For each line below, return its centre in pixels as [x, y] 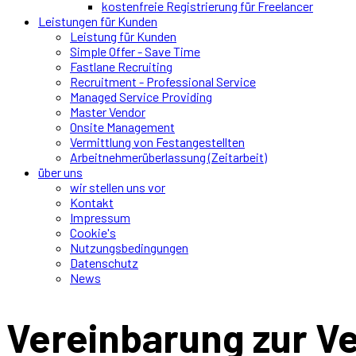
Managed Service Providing [141, 97]
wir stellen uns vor [118, 188]
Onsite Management [122, 127]
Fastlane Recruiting [121, 67]
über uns [60, 172]
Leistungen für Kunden [98, 21]
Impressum [100, 218]
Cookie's [93, 233]
